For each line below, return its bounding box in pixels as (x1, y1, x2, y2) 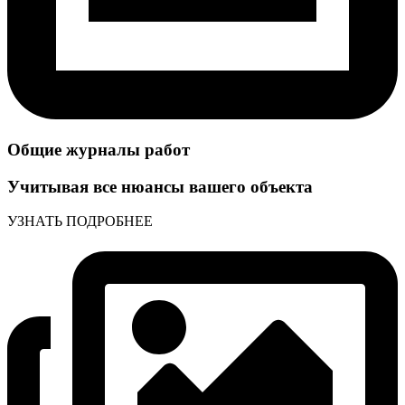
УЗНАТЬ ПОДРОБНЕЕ (7, 213, 153, 230)
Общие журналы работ (7, 139, 190, 159)
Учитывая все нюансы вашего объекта (7, 176, 313, 196)
